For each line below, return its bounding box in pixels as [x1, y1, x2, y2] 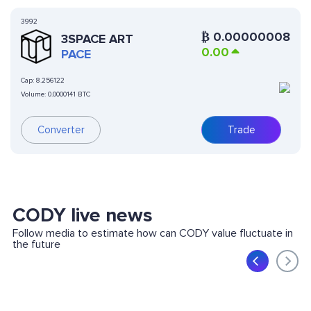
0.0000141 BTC [48, 90, 90, 99]
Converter [37, 124, 85, 137]
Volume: [21, 90, 48, 99]
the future [12, 237, 60, 252]
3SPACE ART [61, 31, 133, 47]
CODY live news [12, 203, 153, 228]
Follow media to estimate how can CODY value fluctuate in [12, 226, 293, 241]
